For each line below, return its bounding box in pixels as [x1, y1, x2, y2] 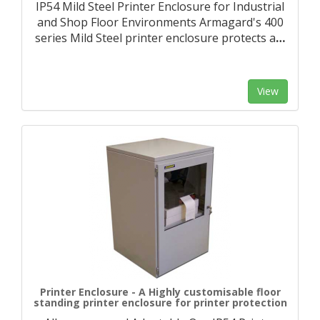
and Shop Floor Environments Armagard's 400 [36, 14, 284, 30]
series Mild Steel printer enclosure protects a [35, 30, 276, 46]
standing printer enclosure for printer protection [33, 296, 287, 309]
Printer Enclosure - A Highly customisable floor [39, 285, 281, 299]
